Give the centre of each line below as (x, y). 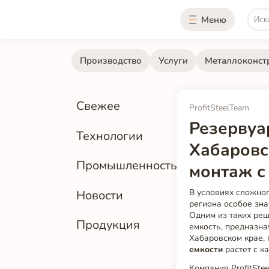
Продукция (108, 225)
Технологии (110, 136)
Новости (100, 195)
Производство (110, 60)
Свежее (98, 106)
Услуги (173, 60)
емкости (206, 250)
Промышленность (127, 166)
